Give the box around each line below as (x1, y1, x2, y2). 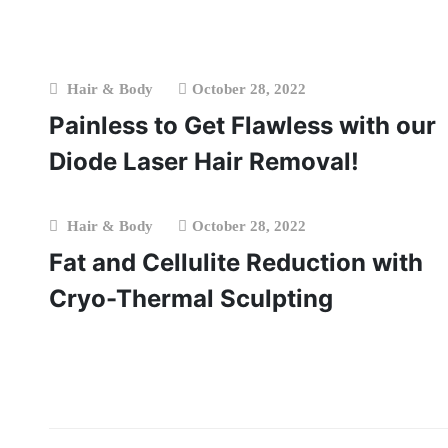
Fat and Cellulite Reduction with (48, 248, 423, 277)
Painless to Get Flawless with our (48, 111, 436, 140)
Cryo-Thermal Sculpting (48, 284, 333, 313)
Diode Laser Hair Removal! (48, 147, 359, 176)
